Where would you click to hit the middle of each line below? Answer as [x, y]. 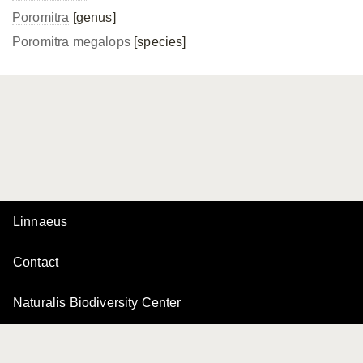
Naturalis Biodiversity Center [97, 303]
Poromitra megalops [71, 42]
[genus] [92, 17]
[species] [158, 42]
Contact [36, 262]
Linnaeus [41, 222]
